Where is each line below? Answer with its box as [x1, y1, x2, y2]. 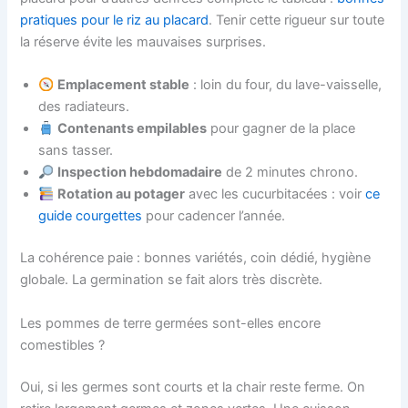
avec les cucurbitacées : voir [185, 186, 366, 203]
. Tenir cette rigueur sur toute [209, 12, 385, 29]
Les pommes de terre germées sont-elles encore [20, 314, 321, 331]
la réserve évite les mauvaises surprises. [20, 34, 267, 51]
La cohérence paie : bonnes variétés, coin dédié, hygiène [20, 250, 372, 267]
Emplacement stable [57, 76, 190, 94]
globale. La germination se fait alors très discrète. [20, 271, 323, 289]
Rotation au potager [57, 186, 186, 203]
